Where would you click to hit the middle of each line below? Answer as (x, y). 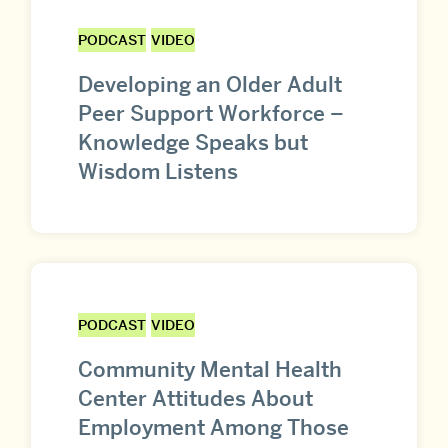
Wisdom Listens (158, 172)
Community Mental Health (210, 369)
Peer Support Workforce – (211, 114)
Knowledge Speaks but (193, 143)
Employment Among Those (213, 427)
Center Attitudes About (195, 398)
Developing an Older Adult (210, 85)
